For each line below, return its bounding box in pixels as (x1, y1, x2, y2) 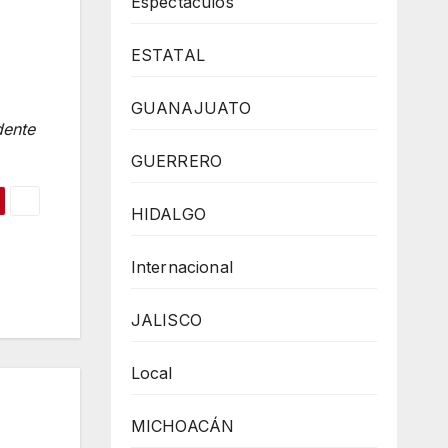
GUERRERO (130, 151, 223, 171)
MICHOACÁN (130, 416, 235, 436)
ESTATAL (130, 45, 205, 65)
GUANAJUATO (130, 98, 252, 118)
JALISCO (130, 310, 202, 330)
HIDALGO (130, 204, 206, 224)
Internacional (130, 257, 234, 277)
